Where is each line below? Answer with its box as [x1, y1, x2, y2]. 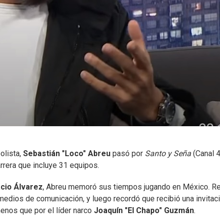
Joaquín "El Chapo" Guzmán [94, 205, 194, 215]
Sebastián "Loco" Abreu [23, 148, 110, 158]
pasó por [110, 148, 145, 158]
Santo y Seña [145, 148, 191, 158]
